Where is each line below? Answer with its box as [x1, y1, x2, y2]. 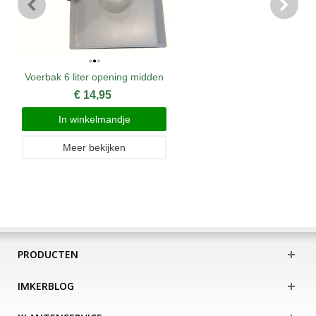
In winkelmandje [58, 114, 130, 126]
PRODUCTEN [18, 248, 78, 262]
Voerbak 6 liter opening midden [25, 71, 164, 83]
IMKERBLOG [18, 279, 74, 293]
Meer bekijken [63, 142, 126, 154]
